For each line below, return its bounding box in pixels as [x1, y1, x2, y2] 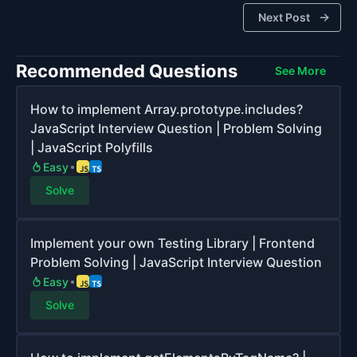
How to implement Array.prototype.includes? [30, 101, 303, 117]
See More [275, 64, 326, 77]
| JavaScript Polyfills [30, 139, 153, 155]
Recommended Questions [16, 61, 237, 81]
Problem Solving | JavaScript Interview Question [30, 254, 322, 270]
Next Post [258, 10, 310, 24]
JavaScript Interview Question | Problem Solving [30, 120, 322, 136]
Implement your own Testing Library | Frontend [30, 235, 315, 251]
